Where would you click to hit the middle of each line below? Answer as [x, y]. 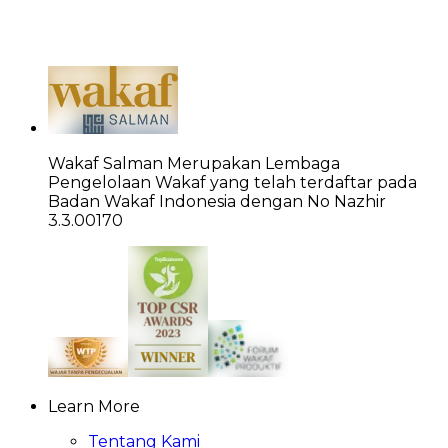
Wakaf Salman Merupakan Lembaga [194, 163]
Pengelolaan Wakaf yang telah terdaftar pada [232, 182]
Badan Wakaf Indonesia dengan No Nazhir [217, 201]
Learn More [94, 406]
